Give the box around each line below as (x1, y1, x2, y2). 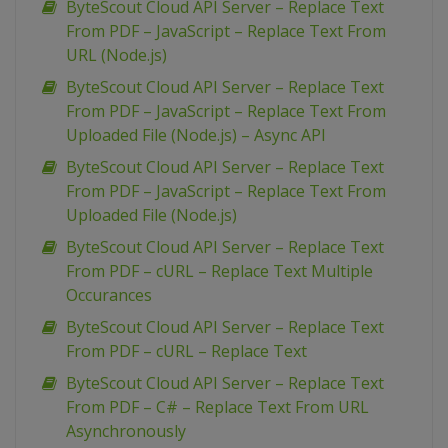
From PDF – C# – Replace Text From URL (66, 396, 369, 419)
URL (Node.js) (66, 44, 167, 67)
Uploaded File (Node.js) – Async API (66, 124, 326, 147)
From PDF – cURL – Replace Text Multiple (66, 260, 373, 283)
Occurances (66, 284, 152, 307)
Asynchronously (66, 420, 186, 443)
